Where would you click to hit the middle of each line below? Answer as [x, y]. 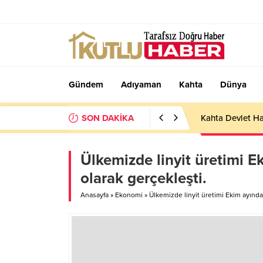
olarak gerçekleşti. [144, 178]
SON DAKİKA [108, 118]
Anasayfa [95, 195]
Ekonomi [129, 195]
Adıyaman [141, 85]
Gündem [86, 85]
